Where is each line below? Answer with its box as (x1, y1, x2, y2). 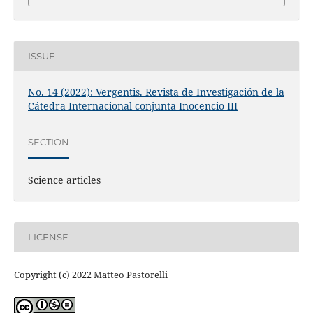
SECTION (27, 136, 69, 148)
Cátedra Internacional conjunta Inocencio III (27, 99, 238, 112)
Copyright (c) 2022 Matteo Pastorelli (13, 268, 168, 281)
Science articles (27, 173, 101, 187)
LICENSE (27, 231, 68, 243)
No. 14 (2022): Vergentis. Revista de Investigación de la (27, 85, 284, 99)
